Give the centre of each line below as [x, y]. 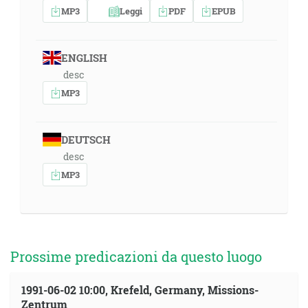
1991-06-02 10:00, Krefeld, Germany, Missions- [140, 290]
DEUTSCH [86, 140]
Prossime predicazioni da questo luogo [136, 256]
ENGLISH [84, 58]
